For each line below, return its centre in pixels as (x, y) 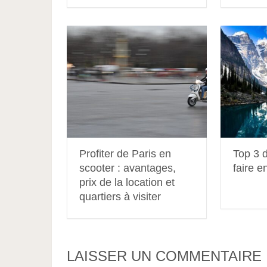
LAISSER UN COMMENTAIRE (164, 256)
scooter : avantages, (128, 168)
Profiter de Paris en (125, 154)
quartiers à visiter (120, 197)
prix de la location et (127, 183)
